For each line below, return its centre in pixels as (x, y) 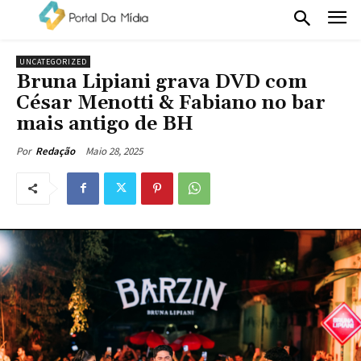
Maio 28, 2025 (114, 151)
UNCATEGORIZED (53, 61)
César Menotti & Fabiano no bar (171, 103)
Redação (55, 151)
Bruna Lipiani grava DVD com (162, 82)
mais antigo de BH (105, 124)
